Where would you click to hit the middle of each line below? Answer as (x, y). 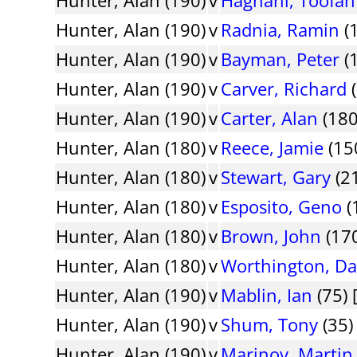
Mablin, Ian (267, 294)
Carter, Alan (270, 118)
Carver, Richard (284, 88)
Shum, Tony (270, 324)
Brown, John (271, 235)
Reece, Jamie (273, 147)
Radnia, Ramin (280, 29)
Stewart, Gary (276, 177)
